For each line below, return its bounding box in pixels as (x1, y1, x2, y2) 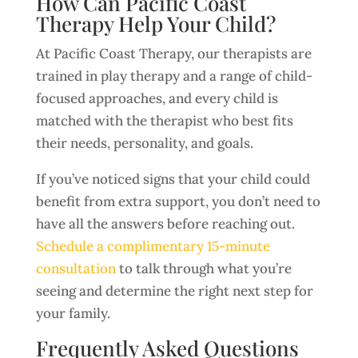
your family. (35, 304, 110, 322)
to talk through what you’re (115, 260, 292, 277)
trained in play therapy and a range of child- (35, 67, 312, 85)
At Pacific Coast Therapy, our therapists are (35, 45, 312, 62)
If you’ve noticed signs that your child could (35, 170, 310, 188)
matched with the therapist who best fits (35, 112, 293, 129)
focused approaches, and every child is (35, 89, 278, 107)
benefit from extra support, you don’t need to (35, 193, 320, 210)
